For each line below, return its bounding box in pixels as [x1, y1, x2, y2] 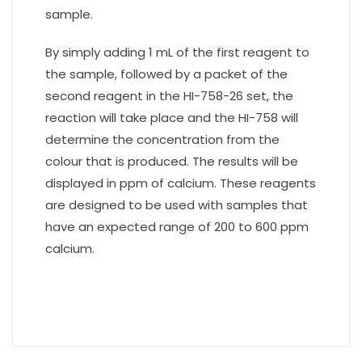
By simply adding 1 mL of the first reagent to [45, 44, 309, 61]
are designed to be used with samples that [45, 196, 308, 213]
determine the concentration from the [45, 131, 280, 148]
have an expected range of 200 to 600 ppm [45, 218, 309, 235]
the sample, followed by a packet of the [45, 65, 288, 82]
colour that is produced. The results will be [45, 153, 298, 170]
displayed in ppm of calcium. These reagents [45, 175, 316, 192]
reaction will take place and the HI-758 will [45, 109, 298, 126]
